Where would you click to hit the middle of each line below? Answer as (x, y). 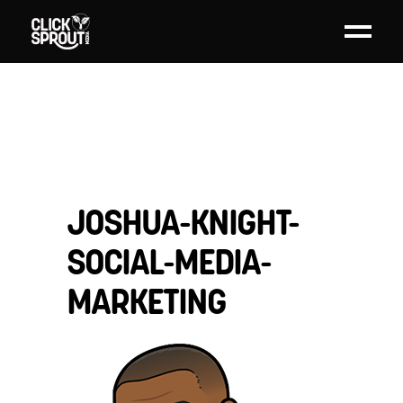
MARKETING (146, 301)
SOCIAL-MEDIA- (169, 261)
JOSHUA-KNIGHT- (183, 222)
